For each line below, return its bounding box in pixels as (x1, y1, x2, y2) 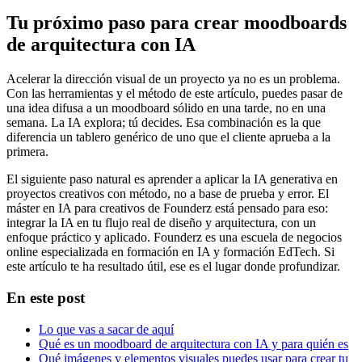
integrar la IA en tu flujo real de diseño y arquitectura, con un (6, 216, 316, 230)
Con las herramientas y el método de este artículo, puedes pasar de (6, 86, 343, 101)
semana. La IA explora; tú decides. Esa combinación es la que (6, 116, 321, 130)
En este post (6, 288, 85, 306)
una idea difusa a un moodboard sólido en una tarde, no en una (6, 101, 326, 116)
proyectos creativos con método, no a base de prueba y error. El (6, 187, 329, 201)
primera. (6, 145, 48, 159)
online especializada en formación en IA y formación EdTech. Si (6, 245, 335, 259)
